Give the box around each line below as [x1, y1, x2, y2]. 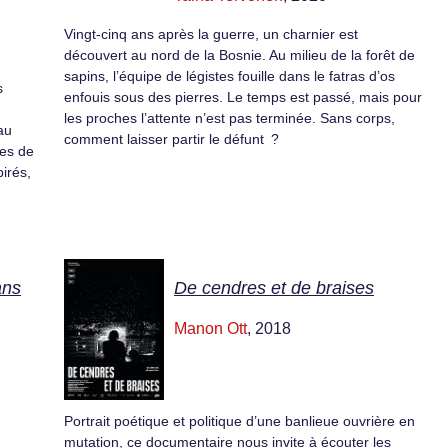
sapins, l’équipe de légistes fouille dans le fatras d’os [64, 67, 395, 84]
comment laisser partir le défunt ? [64, 130, 279, 147]
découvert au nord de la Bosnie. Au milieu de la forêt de [64, 46, 415, 63]
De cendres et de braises [174, 278, 374, 298]
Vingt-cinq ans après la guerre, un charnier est [64, 25, 358, 42]
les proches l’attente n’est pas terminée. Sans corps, [64, 109, 395, 126]
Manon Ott [174, 320, 247, 337]
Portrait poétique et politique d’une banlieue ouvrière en [64, 413, 415, 429]
